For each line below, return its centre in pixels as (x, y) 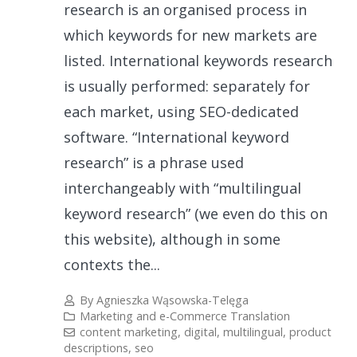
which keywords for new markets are (190, 35)
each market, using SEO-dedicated (181, 112)
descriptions (96, 347)
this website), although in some (172, 239)
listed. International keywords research (198, 61)
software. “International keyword (177, 137)
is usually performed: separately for (187, 86)
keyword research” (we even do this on (196, 214)
